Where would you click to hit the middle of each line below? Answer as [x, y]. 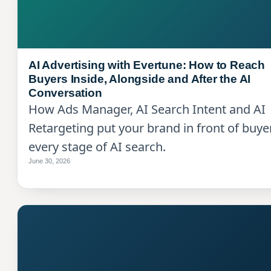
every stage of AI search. [97, 146]
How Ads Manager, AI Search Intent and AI [147, 109]
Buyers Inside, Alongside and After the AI [140, 79]
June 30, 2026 [49, 161]
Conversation [65, 93]
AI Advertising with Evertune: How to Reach [147, 65]
